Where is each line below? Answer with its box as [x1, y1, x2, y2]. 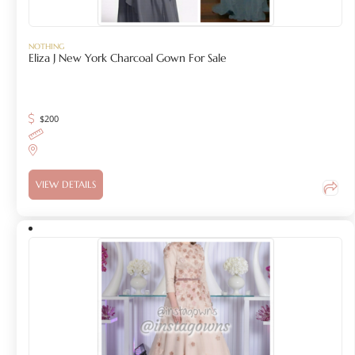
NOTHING [29, 41, 65, 52]
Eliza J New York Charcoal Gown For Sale [29, 52, 227, 65]
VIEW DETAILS [36, 178, 97, 190]
